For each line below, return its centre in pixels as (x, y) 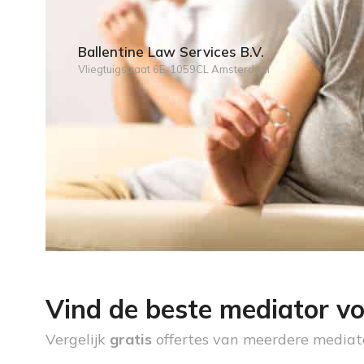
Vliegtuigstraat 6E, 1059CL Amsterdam (174, 69)
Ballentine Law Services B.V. (171, 52)
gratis (133, 339)
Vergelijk (78, 339)
